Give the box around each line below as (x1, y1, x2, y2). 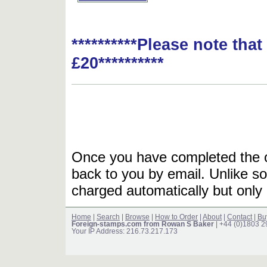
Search (97, 213, 120, 221)
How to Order (155, 213, 198, 221)
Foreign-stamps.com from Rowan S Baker (72, 221, 214, 228)
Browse (125, 213, 150, 221)
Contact (227, 213, 252, 221)
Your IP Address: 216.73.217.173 (72, 228, 178, 235)
